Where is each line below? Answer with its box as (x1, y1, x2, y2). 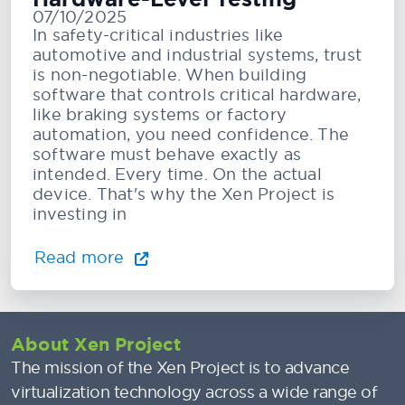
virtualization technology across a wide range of (11, 381, 377, 403)
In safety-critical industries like (33, 24, 284, 46)
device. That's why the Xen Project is (33, 184, 335, 205)
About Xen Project (11, 333, 181, 357)
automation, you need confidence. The (33, 124, 350, 146)
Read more (34, 247, 128, 268)
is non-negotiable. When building (33, 64, 307, 86)
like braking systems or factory (33, 104, 287, 126)
